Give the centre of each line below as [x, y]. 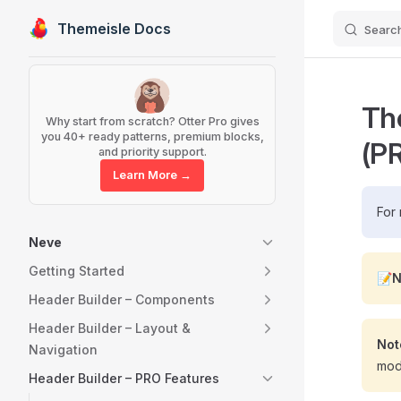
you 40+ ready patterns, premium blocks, [152, 137]
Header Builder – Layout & [110, 328]
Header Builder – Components [122, 299]
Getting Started [77, 271]
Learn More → [152, 175]
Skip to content [70, 30]
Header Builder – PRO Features [124, 378]
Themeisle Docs [114, 28]
